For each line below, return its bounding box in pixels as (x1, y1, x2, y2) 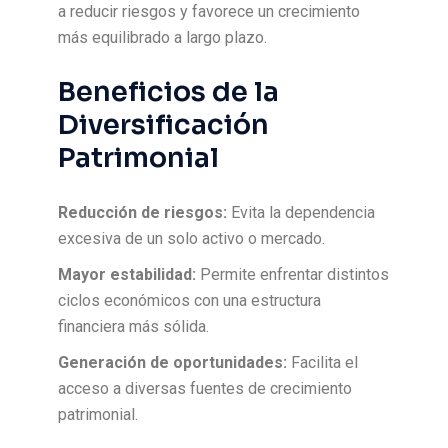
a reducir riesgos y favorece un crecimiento (58, 2, 361, 21)
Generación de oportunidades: (58, 353, 288, 372)
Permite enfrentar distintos (196, 265, 390, 284)
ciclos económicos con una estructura (58, 291, 322, 310)
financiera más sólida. (58, 317, 210, 336)
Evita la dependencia (227, 203, 376, 222)
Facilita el (287, 353, 359, 372)
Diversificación (58, 108, 270, 142)
